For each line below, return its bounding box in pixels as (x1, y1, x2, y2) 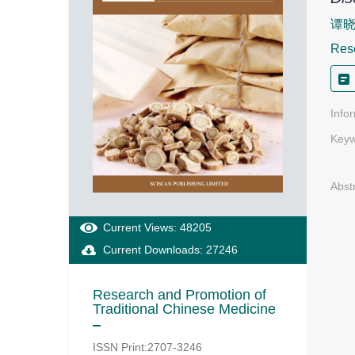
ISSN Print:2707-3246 (93, 340, 202, 353)
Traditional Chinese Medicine (93, 300, 276, 317)
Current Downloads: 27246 (103, 242, 238, 256)
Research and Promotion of (93, 286, 266, 303)
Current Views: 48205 (103, 220, 212, 234)
